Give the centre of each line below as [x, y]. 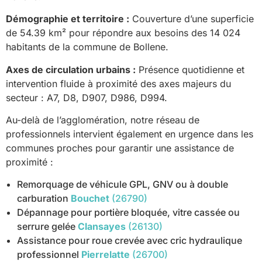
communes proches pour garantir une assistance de [120, 148]
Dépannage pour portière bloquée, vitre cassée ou [129, 213]
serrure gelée [46, 227]
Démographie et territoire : [68, 19]
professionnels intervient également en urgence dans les [130, 134]
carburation [43, 199]
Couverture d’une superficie [192, 19]
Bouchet [90, 199]
